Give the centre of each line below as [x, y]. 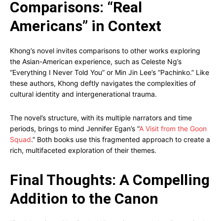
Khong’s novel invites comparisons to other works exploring [105, 51]
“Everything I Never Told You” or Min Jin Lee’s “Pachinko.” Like [110, 72]
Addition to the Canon [84, 199]
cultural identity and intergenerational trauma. [83, 94]
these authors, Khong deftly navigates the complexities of [103, 83]
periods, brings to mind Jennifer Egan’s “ [74, 129]
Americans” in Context [86, 26]
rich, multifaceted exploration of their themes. [83, 150]
